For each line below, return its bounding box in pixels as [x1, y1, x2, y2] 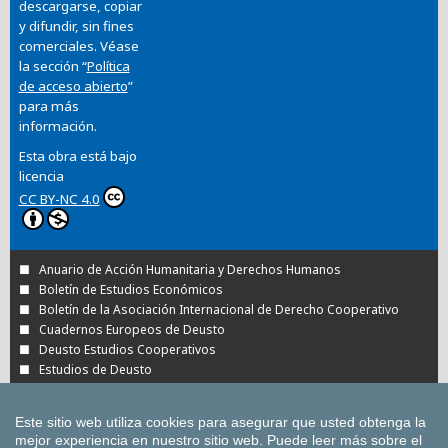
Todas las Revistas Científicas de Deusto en [81, 419, 404, 440]
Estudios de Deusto [38, 360, 152, 378]
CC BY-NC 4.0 [18, 190, 100, 208]
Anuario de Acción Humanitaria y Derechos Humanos [38, 260, 341, 278]
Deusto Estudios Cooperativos [38, 340, 216, 358]
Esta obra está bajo [18, 147, 137, 165]
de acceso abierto [18, 77, 128, 95]
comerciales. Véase [18, 37, 139, 55]
